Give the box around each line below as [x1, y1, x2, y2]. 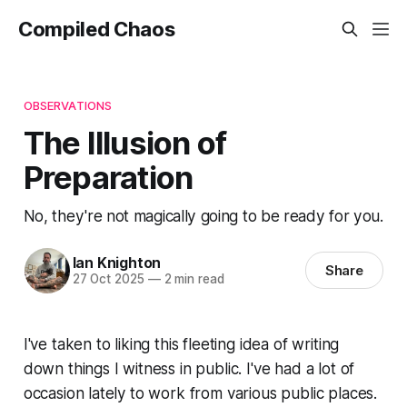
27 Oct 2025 [72, 272, 144, 287]
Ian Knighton [72, 253, 162, 273]
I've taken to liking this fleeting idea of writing [23, 334, 340, 353]
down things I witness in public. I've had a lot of [23, 359, 355, 378]
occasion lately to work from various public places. [23, 383, 378, 402]
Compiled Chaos [18, 17, 175, 41]
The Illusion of [23, 123, 227, 162]
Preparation [23, 157, 194, 196]
